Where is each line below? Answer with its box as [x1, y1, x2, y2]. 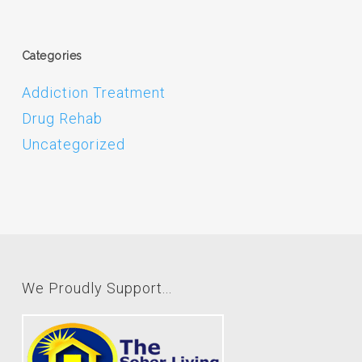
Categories [21, 49, 82, 62]
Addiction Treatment [21, 84, 166, 101]
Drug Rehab [21, 110, 103, 127]
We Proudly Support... [21, 280, 172, 297]
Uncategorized [21, 136, 125, 153]
